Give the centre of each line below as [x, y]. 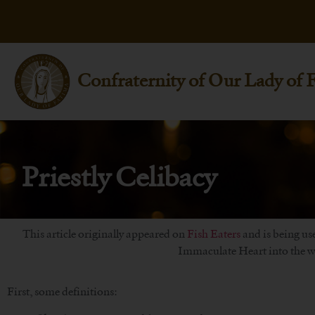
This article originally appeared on [103, 234]
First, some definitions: [62, 292]
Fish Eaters [212, 234]
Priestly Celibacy [119, 176]
